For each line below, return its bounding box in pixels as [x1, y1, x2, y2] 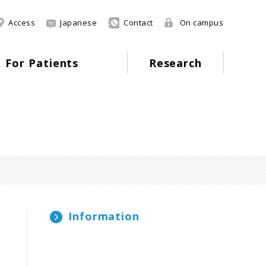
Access [8, 17, 35, 28]
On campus [179, 17, 223, 28]
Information [68, 209, 140, 223]
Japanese [60, 17, 97, 28]
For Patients [5, 56, 79, 70]
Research [148, 56, 202, 70]
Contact [123, 17, 153, 28]
